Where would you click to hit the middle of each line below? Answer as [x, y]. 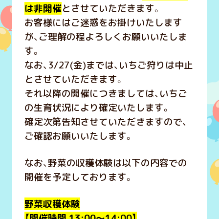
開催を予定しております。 [79, 177]
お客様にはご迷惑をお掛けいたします [103, 23]
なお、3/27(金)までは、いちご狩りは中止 [109, 65]
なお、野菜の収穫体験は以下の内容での [106, 163]
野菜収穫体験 [52, 204]
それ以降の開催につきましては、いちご [106, 94]
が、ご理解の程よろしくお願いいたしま [106, 37]
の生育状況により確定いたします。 [97, 108]
